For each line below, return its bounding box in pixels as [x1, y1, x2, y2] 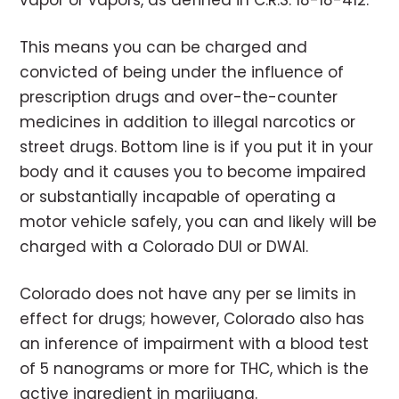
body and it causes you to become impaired [20, 161, 367, 183]
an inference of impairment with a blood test [20, 333, 370, 355]
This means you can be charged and [20, 37, 308, 59]
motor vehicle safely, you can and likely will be [20, 211, 378, 233]
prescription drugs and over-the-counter [20, 86, 338, 109]
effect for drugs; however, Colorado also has [20, 308, 365, 330]
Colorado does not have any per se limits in [20, 283, 357, 305]
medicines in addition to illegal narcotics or [20, 111, 356, 134]
